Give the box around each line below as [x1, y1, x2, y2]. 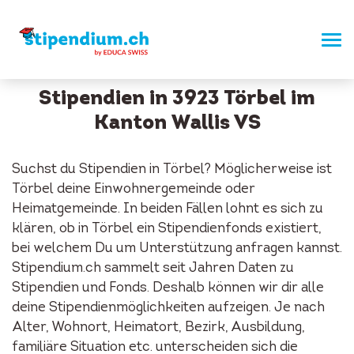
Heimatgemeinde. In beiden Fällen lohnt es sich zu [12, 202, 323, 216]
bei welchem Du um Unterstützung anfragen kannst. [12, 242, 342, 255]
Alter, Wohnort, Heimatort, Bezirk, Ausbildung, [12, 321, 305, 334]
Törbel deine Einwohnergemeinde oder [12, 183, 255, 196]
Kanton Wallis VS [93, 113, 261, 134]
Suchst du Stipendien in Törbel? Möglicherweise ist [12, 163, 332, 176]
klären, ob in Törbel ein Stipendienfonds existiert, [12, 222, 322, 235]
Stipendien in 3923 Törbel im [39, 88, 315, 110]
